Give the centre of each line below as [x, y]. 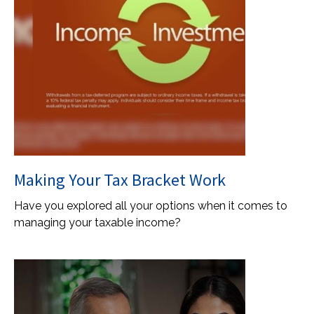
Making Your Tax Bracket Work [120, 180]
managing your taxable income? [97, 223]
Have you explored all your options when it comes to [151, 206]
